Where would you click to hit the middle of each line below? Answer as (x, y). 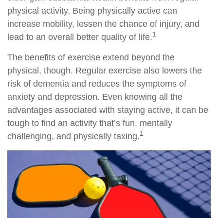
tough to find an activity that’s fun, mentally (90, 123)
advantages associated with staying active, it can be (108, 110)
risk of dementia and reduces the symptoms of (97, 84)
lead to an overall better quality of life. (80, 37)
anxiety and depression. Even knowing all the (95, 97)
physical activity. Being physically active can (92, 11)
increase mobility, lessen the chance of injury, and (103, 24)
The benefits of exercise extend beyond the (91, 57)
